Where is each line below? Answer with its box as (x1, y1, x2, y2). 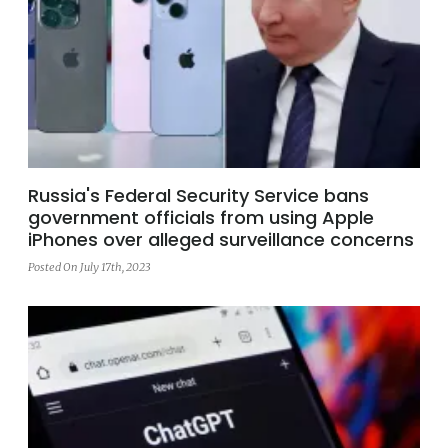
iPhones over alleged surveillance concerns (28, 226, 414, 252)
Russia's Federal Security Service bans (28, 182, 369, 208)
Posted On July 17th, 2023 (28, 259, 150, 274)
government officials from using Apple (28, 204, 374, 230)
